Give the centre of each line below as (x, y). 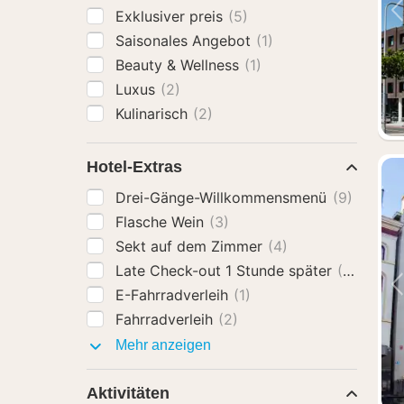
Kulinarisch (154, 114)
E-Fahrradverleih (174, 295)
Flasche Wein (162, 222)
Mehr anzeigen (161, 345)
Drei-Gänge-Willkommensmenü (224, 197)
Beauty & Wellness (179, 65)
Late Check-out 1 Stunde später (226, 271)
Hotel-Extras (134, 167)
